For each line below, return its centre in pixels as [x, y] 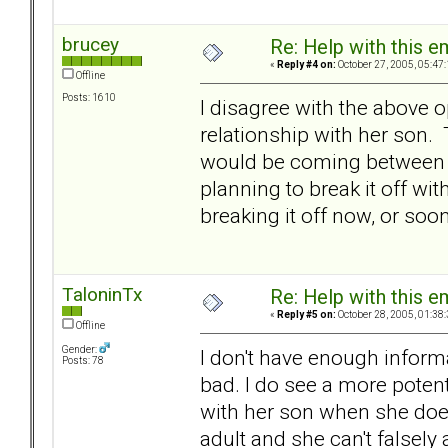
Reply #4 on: [306, 65]
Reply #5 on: [306, 315]
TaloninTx [102, 295]
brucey [90, 45]
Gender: [80, 350]
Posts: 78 [83, 361]
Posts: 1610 [89, 98]
